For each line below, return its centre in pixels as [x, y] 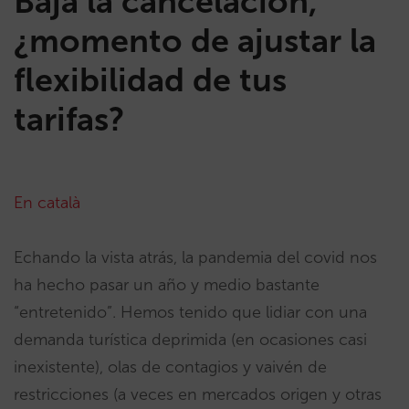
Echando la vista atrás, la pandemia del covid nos [195, 257]
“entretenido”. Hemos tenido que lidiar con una [190, 312]
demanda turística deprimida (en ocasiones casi [190, 340]
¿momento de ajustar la [195, 41]
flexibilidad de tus [150, 80]
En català [47, 203]
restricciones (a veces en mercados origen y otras [198, 394]
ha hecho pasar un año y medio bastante [167, 285]
